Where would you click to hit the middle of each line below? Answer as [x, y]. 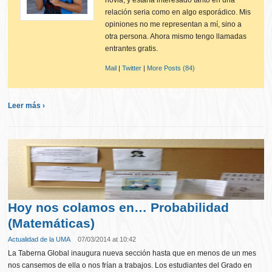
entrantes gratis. [132, 49]
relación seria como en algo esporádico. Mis [178, 12]
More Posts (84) [171, 68]
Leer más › [27, 106]
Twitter [132, 68]
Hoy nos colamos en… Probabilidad [119, 207]
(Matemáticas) [52, 223]
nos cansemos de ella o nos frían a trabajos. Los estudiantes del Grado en [130, 265]
